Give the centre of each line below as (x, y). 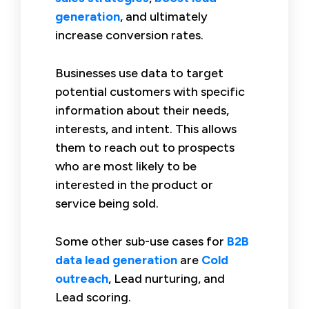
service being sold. (107, 203)
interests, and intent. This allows (146, 129)
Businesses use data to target (139, 73)
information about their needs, (142, 110)
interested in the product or (134, 185)
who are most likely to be (126, 166)
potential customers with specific (150, 91)
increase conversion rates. (129, 35)
